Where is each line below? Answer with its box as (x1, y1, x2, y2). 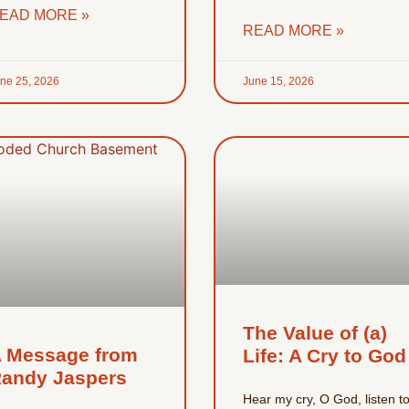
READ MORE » (242, 22, 344, 38)
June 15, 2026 (242, 74, 314, 88)
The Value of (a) (242, 322, 387, 344)
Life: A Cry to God (242, 345, 406, 367)
